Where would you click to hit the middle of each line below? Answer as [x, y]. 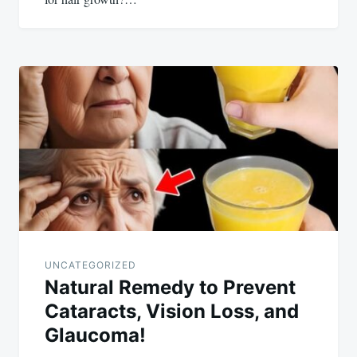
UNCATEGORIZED [90, 265]
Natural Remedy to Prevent [170, 287]
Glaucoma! [95, 335]
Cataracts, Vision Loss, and [172, 311]
